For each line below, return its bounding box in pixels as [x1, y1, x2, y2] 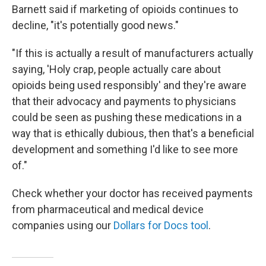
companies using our [12, 219, 113, 232]
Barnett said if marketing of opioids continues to [12, 3, 238, 15]
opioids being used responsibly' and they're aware [12, 79, 246, 91]
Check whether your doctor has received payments [12, 187, 253, 199]
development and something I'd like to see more [12, 143, 238, 156]
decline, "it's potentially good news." [12, 19, 179, 31]
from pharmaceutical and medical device [12, 203, 204, 216]
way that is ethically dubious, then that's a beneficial [12, 127, 254, 140]
